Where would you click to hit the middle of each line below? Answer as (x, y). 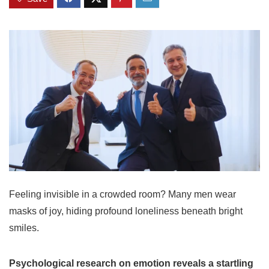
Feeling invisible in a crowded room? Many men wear (122, 194)
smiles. (24, 228)
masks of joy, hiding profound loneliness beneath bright (126, 211)
